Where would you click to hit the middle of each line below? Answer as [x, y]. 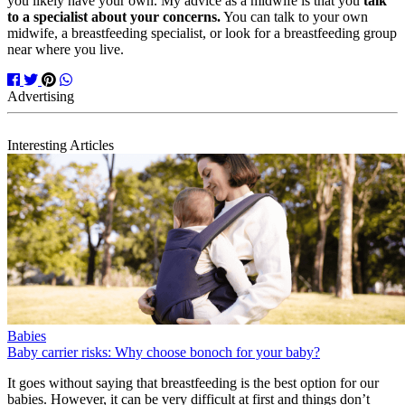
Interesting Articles [61, 145]
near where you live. [66, 49]
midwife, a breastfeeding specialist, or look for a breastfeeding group [202, 33]
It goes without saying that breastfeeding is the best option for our [193, 382]
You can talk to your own [294, 16]
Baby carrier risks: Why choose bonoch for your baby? [164, 352]
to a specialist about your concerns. [114, 16]
